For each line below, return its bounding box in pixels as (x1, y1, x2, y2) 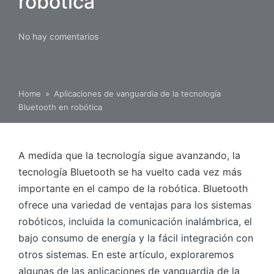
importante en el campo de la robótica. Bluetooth (18, 182, 248, 194)
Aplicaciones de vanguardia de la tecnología (54, 88, 221, 98)
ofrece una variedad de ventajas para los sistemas (18, 198, 251, 211)
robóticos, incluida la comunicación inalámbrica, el (18, 215, 252, 228)
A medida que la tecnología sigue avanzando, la (18, 149, 240, 161)
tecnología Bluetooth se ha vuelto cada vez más (18, 165, 242, 178)
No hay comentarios (18, 31, 98, 42)
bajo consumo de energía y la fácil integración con (18, 231, 253, 244)
